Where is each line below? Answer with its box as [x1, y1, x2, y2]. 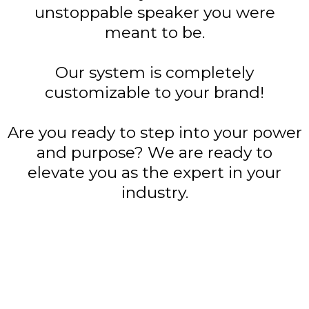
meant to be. [104, 22, 205, 42]
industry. [121, 182, 188, 202]
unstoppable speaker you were [34, 2, 275, 22]
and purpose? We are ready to [37, 142, 272, 162]
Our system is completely [55, 62, 254, 82]
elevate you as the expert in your [28, 162, 281, 182]
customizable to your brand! [45, 82, 264, 102]
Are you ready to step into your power [7, 122, 302, 142]
